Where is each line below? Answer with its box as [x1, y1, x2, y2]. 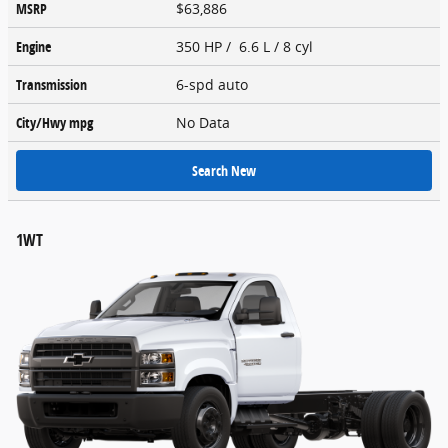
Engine [16, 36, 51, 56]
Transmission [16, 74, 87, 94]
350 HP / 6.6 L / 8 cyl [176, 36, 317, 56]
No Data [176, 112, 238, 132]
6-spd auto [176, 74, 252, 94]
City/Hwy [16, 112, 69, 132]
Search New [192, 160, 256, 180]
